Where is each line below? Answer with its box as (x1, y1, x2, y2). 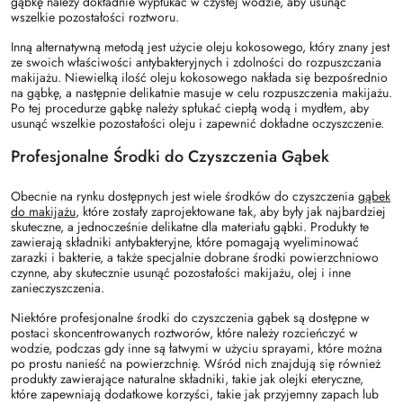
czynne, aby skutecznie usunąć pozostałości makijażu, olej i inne (11, 263, 351, 282)
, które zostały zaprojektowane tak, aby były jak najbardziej (76, 201, 386, 220)
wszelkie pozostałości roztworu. (11, 7, 183, 26)
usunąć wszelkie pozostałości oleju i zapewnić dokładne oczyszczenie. (11, 113, 384, 132)
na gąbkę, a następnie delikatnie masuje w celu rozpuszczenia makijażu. (11, 83, 392, 102)
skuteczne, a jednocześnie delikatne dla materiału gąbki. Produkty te (11, 217, 369, 236)
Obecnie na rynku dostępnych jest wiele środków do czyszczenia (11, 186, 358, 205)
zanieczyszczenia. (11, 278, 104, 297)
